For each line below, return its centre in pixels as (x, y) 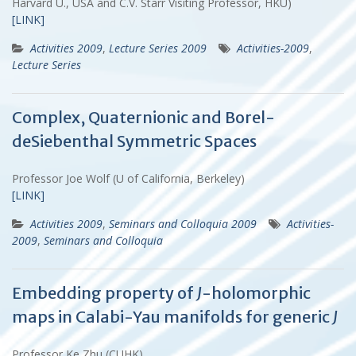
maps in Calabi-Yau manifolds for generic (172, 316)
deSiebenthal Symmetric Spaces (134, 141)
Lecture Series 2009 (158, 48)
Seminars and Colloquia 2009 (183, 223)
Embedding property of (104, 292)
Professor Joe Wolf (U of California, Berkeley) (132, 178)
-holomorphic (256, 292)
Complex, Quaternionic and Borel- (143, 117)
